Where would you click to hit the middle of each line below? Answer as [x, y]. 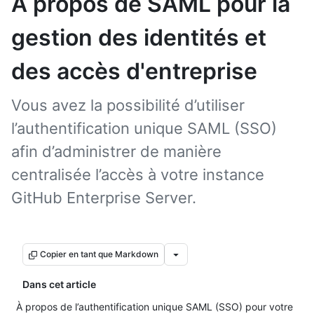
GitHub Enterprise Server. [104, 198]
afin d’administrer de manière [116, 151]
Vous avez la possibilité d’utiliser [128, 105]
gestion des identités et [139, 37]
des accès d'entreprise [134, 71]
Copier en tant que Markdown [99, 254]
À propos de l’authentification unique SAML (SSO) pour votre [155, 307]
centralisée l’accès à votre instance [138, 175]
